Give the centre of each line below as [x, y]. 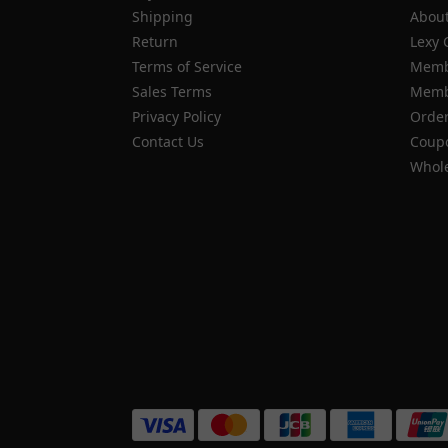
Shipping [162, 16]
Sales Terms [172, 91]
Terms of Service [187, 66]
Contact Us [168, 141]
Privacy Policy [176, 116]
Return [155, 41]
